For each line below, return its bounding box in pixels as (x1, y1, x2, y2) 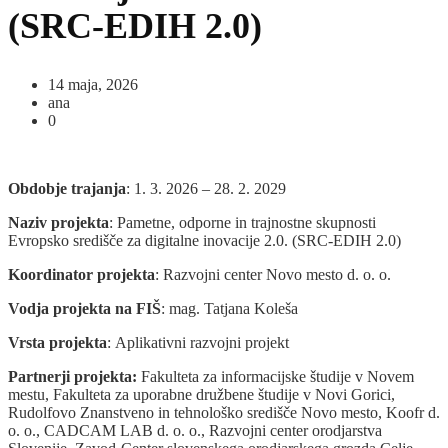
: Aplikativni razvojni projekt (107, 333, 289, 351)
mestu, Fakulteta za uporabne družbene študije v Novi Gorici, (8, 385, 395, 403)
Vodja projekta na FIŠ (8, 299, 161, 317)
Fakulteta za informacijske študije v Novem (137, 367, 414, 385)
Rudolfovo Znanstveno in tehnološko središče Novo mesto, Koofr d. (8, 403, 440, 421)
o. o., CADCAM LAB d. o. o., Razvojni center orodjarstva (8, 421, 382, 439)
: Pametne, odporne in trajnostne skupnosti (109, 213, 376, 231)
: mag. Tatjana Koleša (161, 299, 298, 317)
